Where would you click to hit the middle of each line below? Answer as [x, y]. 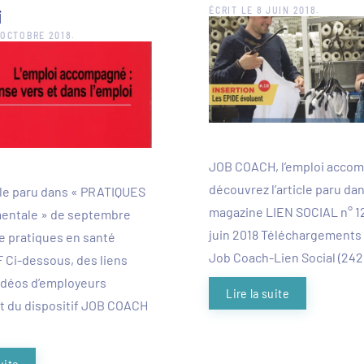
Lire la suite [258, 293]
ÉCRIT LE [233, 10]
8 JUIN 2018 [286, 10]
